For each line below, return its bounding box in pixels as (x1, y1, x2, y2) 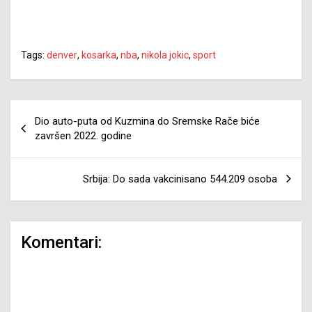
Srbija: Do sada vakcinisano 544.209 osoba (83, 172, 277, 185)
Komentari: (21, 232, 102, 252)
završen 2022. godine (35, 129, 132, 142)
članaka (10, 122, 71, 143)
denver (47, 49, 77, 61)
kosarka (81, 49, 116, 61)
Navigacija (10, 100, 93, 120)
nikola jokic (141, 49, 189, 61)
